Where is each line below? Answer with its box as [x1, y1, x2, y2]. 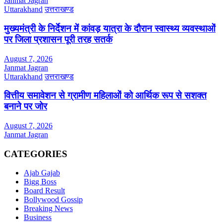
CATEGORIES [4, 148, 67, 159]
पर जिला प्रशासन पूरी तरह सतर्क [4, 34, 112, 45]
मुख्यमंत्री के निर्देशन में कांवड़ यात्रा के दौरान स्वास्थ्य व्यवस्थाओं [4, 23, 216, 34]
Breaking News [24, 204, 73, 213]
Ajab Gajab [24, 168, 60, 177]
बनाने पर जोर [4, 101, 47, 112]
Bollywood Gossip [24, 195, 83, 204]
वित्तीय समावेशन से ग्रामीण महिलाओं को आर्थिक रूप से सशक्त [4, 90, 207, 101]
